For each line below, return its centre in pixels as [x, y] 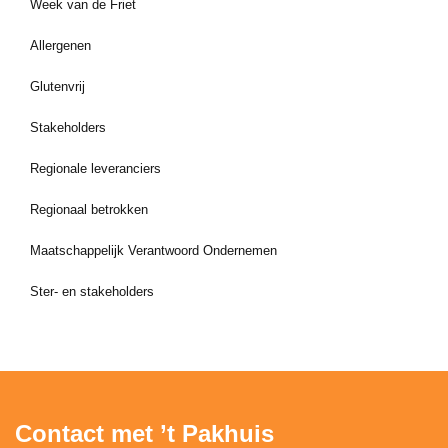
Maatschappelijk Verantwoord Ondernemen [153, 250]
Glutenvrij [57, 86]
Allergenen [60, 45]
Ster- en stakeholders [92, 291]
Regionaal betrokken [89, 209]
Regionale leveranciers [95, 168]
